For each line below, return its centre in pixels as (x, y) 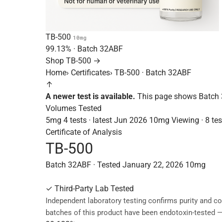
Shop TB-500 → (73, 61)
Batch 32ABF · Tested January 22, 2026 (115, 165)
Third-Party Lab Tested (93, 189)
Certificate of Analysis (84, 132)
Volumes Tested (74, 108)
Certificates (90, 73)
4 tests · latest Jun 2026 (105, 120)
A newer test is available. (90, 96)
